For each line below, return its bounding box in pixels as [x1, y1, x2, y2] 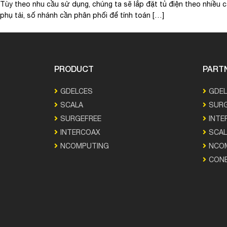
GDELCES [60, 86, 93, 97]
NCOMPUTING [60, 141, 109, 152]
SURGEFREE [60, 113, 101, 125]
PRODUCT [54, 62, 94, 75]
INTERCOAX [60, 127, 100, 138]
